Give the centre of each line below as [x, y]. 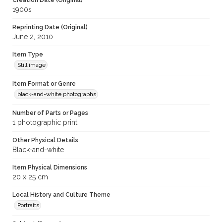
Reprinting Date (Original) [50, 28]
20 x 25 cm [30, 177]
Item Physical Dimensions [50, 168]
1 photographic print [45, 123]
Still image [31, 65]
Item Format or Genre [44, 84]
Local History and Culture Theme [61, 195]
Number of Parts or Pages [50, 113]
